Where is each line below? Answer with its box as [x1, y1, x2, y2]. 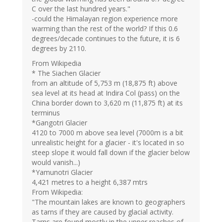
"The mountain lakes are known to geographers [32, 197, 185, 207]
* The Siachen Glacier [32, 68, 101, 78]
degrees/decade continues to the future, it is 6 [32, 34, 180, 44]
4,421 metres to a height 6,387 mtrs [32, 177, 148, 187]
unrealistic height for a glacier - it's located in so [32, 138, 184, 148]
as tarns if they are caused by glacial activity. [32, 207, 173, 217]
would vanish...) [32, 158, 80, 167]
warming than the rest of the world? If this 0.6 [32, 24, 178, 34]
